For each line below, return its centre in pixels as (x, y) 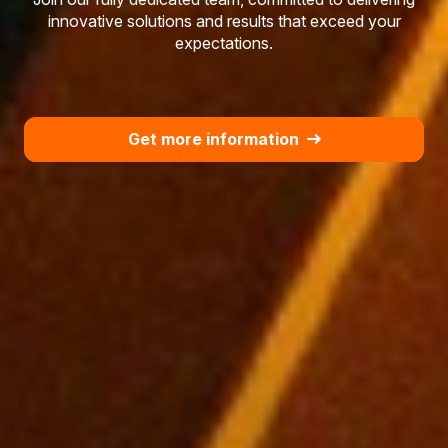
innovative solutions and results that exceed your (224, 21)
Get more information (213, 139)
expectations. (224, 43)
